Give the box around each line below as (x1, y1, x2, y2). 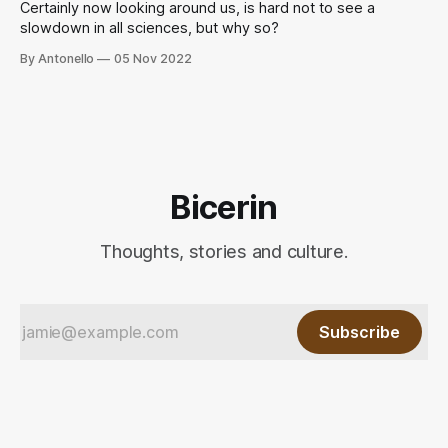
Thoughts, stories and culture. (100, 241, 348, 263)
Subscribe (319, 322, 400, 343)
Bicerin (170, 187, 278, 228)
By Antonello (20, 51, 95, 67)
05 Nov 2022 (114, 51, 192, 67)
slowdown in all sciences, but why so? (20, 19, 279, 38)
